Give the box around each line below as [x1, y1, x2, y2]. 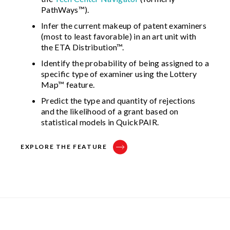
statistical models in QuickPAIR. [41, 117, 159, 127]
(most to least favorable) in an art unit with [41, 31, 197, 41]
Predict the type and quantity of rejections [41, 95, 196, 105]
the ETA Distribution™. [41, 42, 124, 52]
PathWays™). [41, 4, 89, 14]
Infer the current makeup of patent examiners [41, 20, 207, 30]
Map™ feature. [41, 79, 95, 89]
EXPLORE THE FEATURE [21, 142, 107, 150]
